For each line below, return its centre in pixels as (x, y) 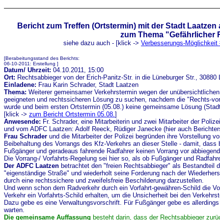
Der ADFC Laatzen (31, 166)
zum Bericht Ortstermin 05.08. (72, 114)
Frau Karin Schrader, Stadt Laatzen (87, 85)
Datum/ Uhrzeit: (27, 70)
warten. (14, 210)
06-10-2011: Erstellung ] (31, 64)
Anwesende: (22, 122)
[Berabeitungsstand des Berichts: (42, 58)
